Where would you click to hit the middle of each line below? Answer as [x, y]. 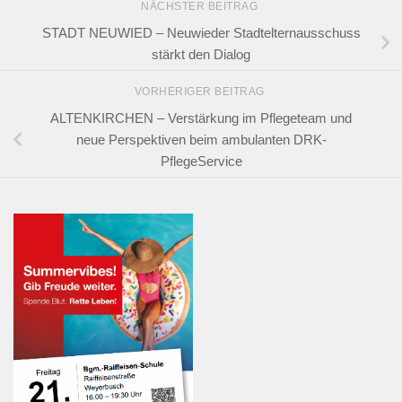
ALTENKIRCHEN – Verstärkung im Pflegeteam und [201, 118]
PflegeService [201, 161]
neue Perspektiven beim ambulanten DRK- [201, 139]
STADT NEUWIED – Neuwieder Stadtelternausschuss [201, 32]
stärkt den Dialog [201, 54]
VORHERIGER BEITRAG [201, 92]
